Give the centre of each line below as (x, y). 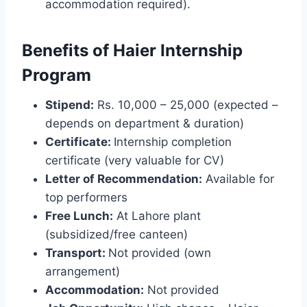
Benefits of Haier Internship (132, 51)
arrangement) (83, 272)
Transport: (77, 253)
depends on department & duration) (145, 124)
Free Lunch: (79, 216)
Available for (238, 179)
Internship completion (173, 142)
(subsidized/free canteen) (116, 235)
